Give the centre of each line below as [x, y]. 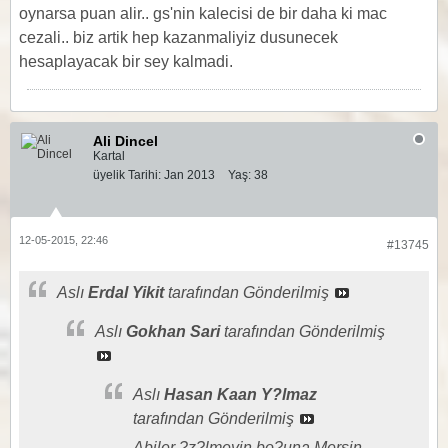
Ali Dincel [125, 141]
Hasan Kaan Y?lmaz [240, 394]
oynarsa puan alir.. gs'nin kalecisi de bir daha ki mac [203, 13]
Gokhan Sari [173, 331]
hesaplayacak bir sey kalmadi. [126, 61]
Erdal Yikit [126, 292]
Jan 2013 [189, 175]
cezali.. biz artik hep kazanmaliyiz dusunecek [178, 37]
